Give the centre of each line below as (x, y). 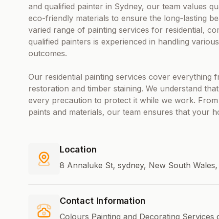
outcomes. (48, 54)
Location (78, 150)
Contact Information (103, 201)
